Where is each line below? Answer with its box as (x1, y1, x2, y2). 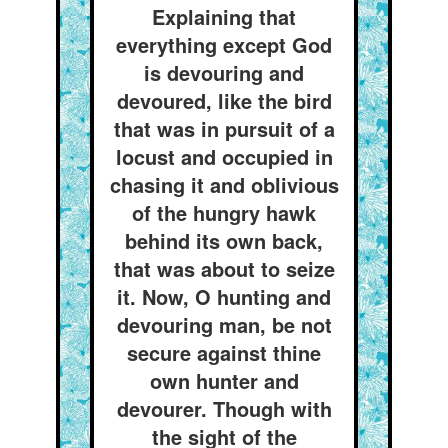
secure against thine (127, 338, 321, 367)
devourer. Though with (116, 394, 332, 423)
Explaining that (152, 2, 296, 31)
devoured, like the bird (116, 86, 332, 115)
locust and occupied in (115, 142, 333, 171)
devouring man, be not (116, 310, 332, 339)
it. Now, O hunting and (117, 282, 331, 311)
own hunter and (149, 366, 299, 395)
